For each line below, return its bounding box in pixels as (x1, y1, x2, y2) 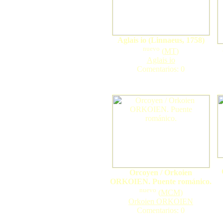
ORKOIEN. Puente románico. (110, 177, 212, 186)
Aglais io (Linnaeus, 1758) (117, 36, 205, 44)
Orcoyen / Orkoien (129, 168, 192, 177)
